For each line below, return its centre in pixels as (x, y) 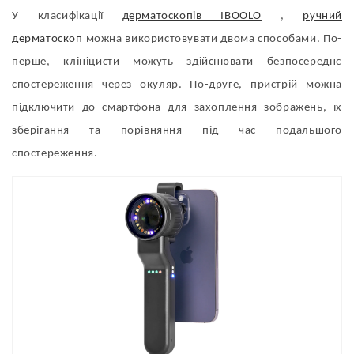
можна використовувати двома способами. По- (212, 39)
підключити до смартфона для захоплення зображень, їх (177, 108)
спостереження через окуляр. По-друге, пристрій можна (177, 85)
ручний (323, 16)
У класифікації (67, 16)
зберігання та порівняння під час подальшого (177, 131)
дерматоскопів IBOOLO (192, 16)
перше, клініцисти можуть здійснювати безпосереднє (177, 62)
